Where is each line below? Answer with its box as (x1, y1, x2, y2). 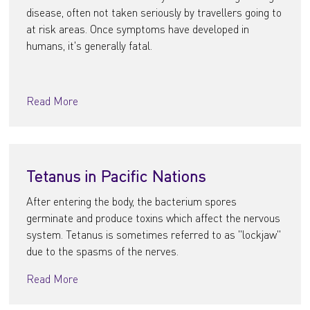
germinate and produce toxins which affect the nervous (26, 210, 281, 225)
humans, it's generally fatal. (26, 38, 153, 53)
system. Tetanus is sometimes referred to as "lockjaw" (26, 227, 282, 241)
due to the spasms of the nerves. (26, 244, 179, 258)
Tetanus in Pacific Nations (26, 165, 206, 185)
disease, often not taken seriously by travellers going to (26, 5, 282, 19)
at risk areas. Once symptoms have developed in (26, 21, 250, 36)
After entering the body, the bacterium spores (26, 194, 237, 208)
